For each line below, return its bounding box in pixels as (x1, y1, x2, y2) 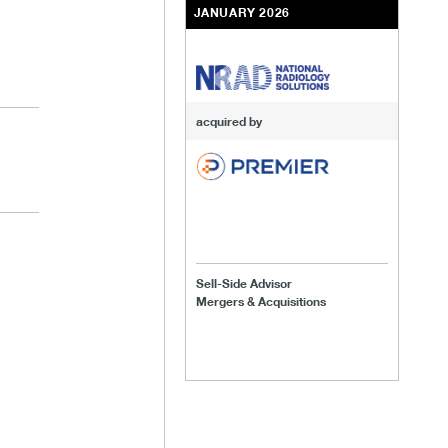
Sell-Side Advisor (195, 275, 292, 292)
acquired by (195, 112, 262, 129)
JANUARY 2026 (193, 4, 290, 20)
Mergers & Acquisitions (195, 293, 326, 310)
